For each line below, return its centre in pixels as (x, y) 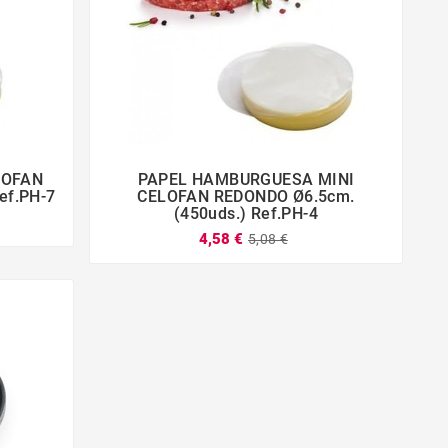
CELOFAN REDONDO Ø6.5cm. (246, 196)
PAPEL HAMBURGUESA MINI (246, 179)
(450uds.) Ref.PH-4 (246, 213)
